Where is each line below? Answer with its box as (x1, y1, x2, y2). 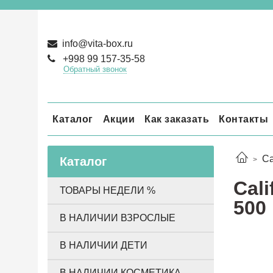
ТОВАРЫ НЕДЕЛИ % (60, 185, 155, 196)
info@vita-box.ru (60, 38, 133, 49)
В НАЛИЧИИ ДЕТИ (60, 240, 147, 251)
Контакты (219, 113, 268, 124)
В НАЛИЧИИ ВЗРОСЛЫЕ (60, 212, 175, 223)
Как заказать (144, 113, 209, 124)
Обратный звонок (63, 65, 127, 74)
